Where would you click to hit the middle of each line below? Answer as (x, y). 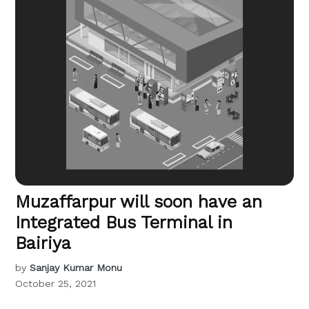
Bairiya (43, 243)
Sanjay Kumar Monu (76, 267)
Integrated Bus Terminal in (124, 222)
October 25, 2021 (56, 283)
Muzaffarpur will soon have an (139, 201)
